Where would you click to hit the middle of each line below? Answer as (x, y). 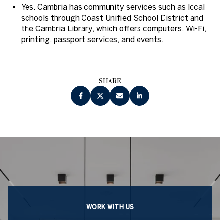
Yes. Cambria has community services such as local (113, 7)
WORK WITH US (110, 206)
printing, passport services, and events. (92, 39)
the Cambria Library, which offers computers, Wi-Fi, (113, 28)
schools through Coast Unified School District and (112, 17)
